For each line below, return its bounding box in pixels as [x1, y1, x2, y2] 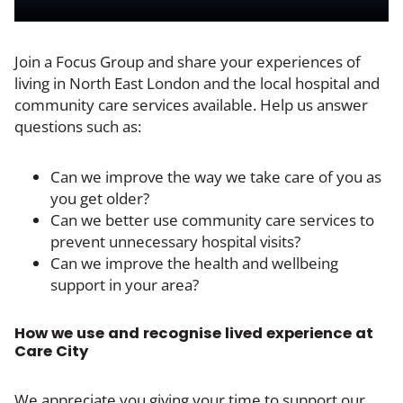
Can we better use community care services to [50, 209, 374, 230]
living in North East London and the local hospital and [14, 72, 380, 94]
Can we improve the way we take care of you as [50, 166, 381, 187]
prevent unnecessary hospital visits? [50, 230, 300, 252]
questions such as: [14, 115, 141, 137]
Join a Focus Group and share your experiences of [14, 50, 361, 72]
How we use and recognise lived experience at [14, 322, 373, 344]
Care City [14, 340, 88, 362]
